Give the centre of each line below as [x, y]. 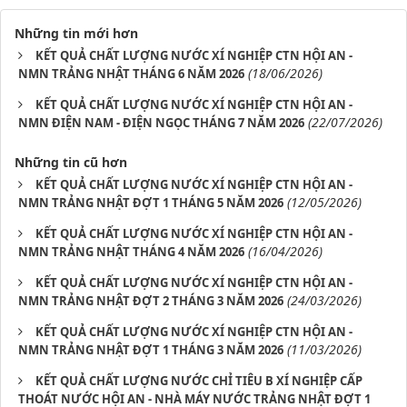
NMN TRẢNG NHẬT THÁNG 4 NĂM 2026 [131, 252]
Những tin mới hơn [76, 33]
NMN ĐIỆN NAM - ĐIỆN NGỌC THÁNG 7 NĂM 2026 [161, 123]
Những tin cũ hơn [71, 162]
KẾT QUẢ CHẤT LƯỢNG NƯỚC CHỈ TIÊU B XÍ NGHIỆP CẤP [199, 381]
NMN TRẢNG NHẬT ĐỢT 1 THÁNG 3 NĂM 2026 [151, 350]
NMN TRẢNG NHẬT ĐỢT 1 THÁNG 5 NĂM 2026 [151, 203]
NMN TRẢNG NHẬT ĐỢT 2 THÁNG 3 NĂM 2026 [151, 301]
